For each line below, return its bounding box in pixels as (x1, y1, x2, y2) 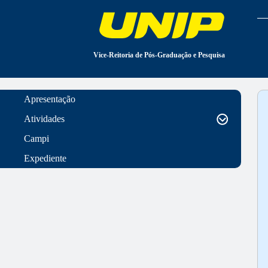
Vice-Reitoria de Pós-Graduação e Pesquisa (93, 51, 226, 59)
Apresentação (24, 94, 76, 104)
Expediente (24, 153, 67, 163)
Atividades (24, 114, 65, 124)
